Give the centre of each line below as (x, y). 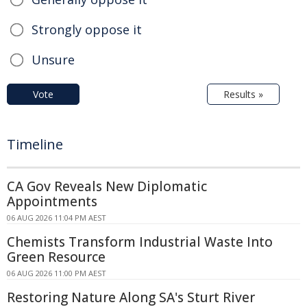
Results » (243, 94)
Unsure (53, 59)
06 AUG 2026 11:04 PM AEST (57, 217)
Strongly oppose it (87, 29)
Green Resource (56, 257)
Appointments (52, 201)
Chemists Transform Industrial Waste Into (140, 242)
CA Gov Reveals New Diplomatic (107, 186)
